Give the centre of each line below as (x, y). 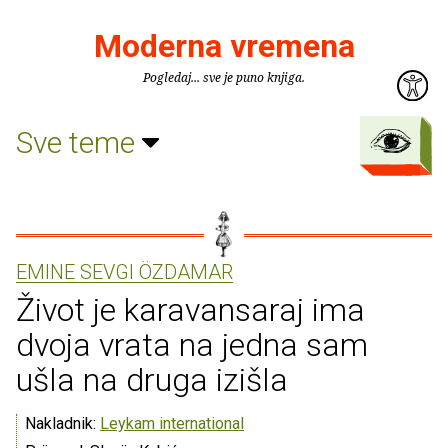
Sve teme (79, 142)
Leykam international (172, 423)
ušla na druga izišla (152, 380)
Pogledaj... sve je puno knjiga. (224, 77)
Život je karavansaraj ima (190, 310)
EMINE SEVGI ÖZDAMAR (124, 272)
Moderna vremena (224, 46)
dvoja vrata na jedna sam (192, 345)
